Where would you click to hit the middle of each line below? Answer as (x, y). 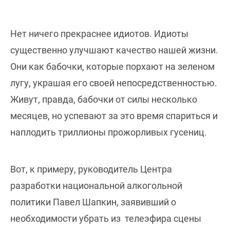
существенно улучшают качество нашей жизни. (114, 50)
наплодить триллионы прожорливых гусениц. (109, 132)
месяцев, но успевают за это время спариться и (114, 116)
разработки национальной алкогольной (96, 185)
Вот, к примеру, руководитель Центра (91, 169)
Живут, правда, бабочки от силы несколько (104, 99)
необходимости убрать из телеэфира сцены (106, 218)
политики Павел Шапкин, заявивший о (93, 202)
